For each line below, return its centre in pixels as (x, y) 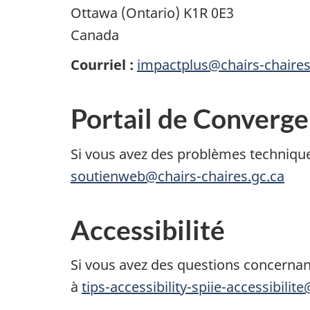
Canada (95, 35)
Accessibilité (148, 229)
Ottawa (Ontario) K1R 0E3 (152, 12)
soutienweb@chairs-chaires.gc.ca (177, 176)
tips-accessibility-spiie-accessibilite (193, 287)
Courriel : (102, 65)
